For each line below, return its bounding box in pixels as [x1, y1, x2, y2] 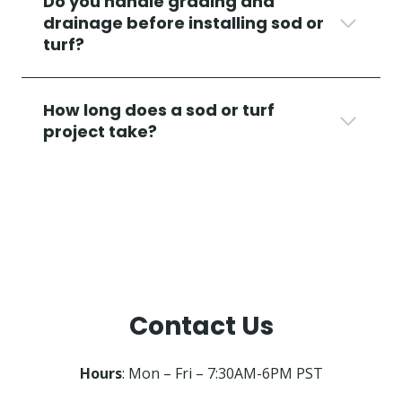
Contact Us [128, 308, 274, 344]
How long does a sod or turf [43, 98, 275, 121]
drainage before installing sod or [43, 11, 324, 34]
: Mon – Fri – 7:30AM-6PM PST [121, 363, 323, 383]
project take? [43, 119, 157, 143]
